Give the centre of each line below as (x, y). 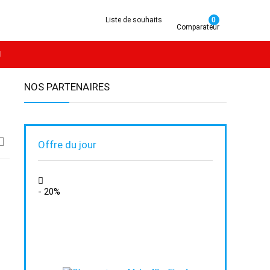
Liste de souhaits (134, 20)
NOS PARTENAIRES (67, 87)
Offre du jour (67, 145)
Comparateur (198, 27)
